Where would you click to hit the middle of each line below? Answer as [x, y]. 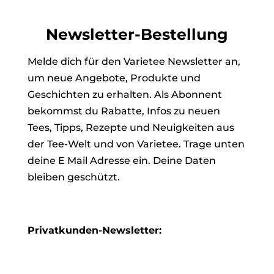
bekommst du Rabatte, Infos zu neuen [124, 111]
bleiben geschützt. [73, 177]
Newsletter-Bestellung [137, 34]
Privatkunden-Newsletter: [94, 230]
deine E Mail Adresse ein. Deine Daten [121, 160]
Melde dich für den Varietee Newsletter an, [134, 61]
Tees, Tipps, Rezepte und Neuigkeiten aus [131, 127]
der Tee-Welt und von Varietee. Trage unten [136, 144]
